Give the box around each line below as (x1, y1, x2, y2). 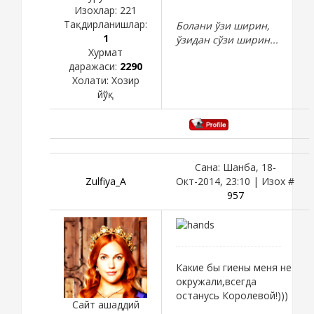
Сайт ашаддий (71, 297, 139, 311)
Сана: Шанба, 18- (194, 160, 276, 174)
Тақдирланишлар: (64, 17, 147, 31)
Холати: (71, 73, 111, 87)
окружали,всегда (176, 275, 257, 289)
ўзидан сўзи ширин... (176, 32, 278, 46)
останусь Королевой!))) (176, 289, 288, 303)
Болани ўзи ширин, (176, 18, 270, 32)
